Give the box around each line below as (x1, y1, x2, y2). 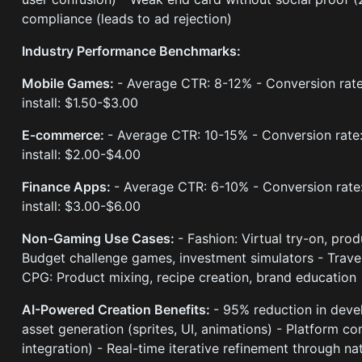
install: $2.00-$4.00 (22, 146, 141, 163)
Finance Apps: (22, 179, 115, 196)
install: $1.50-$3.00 (22, 95, 139, 112)
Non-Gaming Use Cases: (22, 230, 179, 247)
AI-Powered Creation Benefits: (22, 301, 214, 318)
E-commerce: (22, 127, 108, 144)
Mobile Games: (22, 75, 118, 92)
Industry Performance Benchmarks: (22, 43, 242, 60)
